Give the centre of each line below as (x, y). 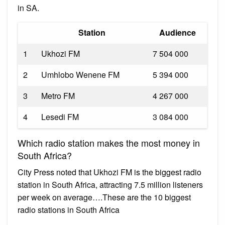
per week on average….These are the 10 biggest (104, 197)
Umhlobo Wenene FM (80, 74)
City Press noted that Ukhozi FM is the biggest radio (109, 172)
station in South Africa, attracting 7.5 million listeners (110, 184)
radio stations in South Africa (69, 209)
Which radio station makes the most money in (109, 142)
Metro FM (58, 95)
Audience (177, 32)
